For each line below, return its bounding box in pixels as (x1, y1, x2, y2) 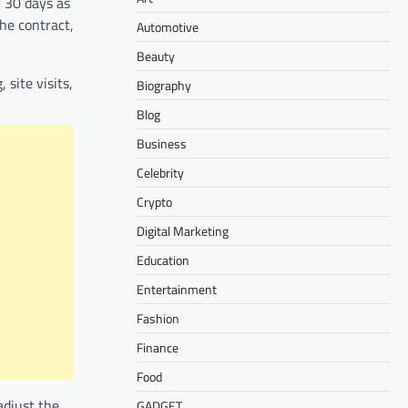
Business (137, 133, 187, 153)
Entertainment (137, 279, 217, 299)
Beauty (137, 46, 175, 66)
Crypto (137, 191, 172, 211)
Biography (137, 75, 191, 95)
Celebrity (137, 162, 184, 182)
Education (137, 250, 189, 270)
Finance (137, 337, 178, 357)
